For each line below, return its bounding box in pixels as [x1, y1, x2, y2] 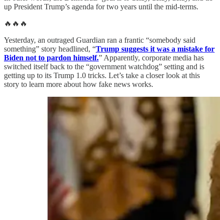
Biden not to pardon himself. [4, 54, 99, 62]
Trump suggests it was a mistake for [96, 45, 215, 54]
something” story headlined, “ [4, 45, 96, 54]
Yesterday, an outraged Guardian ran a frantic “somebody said [4, 36, 195, 45]
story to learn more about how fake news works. [4, 80, 153, 89]
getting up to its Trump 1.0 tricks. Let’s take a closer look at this [4, 71, 200, 80]
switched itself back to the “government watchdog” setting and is [4, 62, 204, 71]
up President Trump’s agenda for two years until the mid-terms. [4, 2, 198, 11]
